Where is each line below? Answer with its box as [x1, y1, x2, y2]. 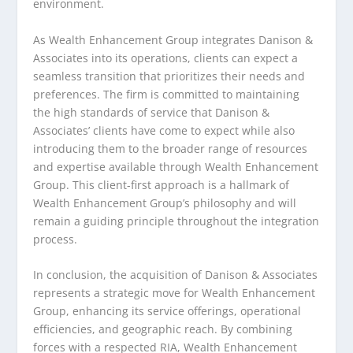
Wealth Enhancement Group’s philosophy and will [33, 195, 297, 210]
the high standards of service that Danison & [33, 104, 270, 120]
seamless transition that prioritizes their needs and [33, 68, 306, 84]
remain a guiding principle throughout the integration [33, 213, 320, 229]
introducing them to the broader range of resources [33, 140, 308, 156]
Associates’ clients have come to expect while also [33, 122, 295, 138]
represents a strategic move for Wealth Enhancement [33, 285, 316, 301]
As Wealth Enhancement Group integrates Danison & [33, 32, 314, 47]
